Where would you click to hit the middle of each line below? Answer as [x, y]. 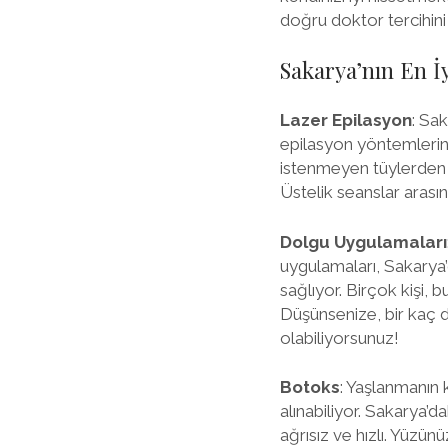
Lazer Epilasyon [345, 120]
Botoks [309, 387]
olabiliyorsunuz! [339, 337]
